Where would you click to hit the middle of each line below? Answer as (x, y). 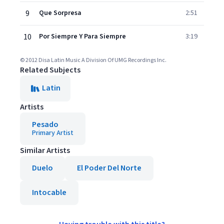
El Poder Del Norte (109, 168)
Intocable (49, 192)
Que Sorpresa (60, 13)
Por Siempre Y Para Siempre (82, 36)
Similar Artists (45, 150)
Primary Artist (53, 133)
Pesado (45, 124)
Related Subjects (50, 70)
